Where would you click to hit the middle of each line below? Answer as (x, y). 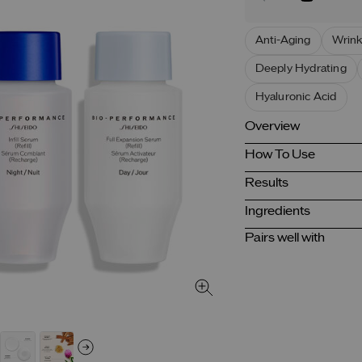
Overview (272, 127)
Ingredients (277, 212)
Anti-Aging (283, 41)
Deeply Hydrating (301, 69)
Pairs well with (284, 238)
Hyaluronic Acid (296, 97)
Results (266, 183)
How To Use (280, 155)
